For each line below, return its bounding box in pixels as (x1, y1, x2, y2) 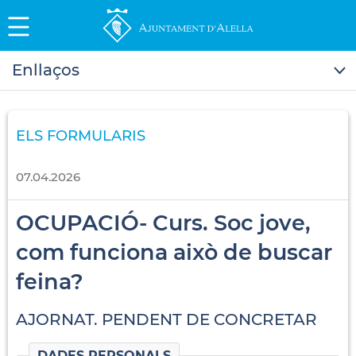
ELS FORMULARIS (16, 126, 145, 145)
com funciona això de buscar (16, 238, 332, 265)
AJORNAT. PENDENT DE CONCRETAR (16, 309, 317, 329)
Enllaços (12, 60, 79, 79)
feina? (16, 268, 83, 295)
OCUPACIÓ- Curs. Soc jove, (16, 209, 311, 236)
